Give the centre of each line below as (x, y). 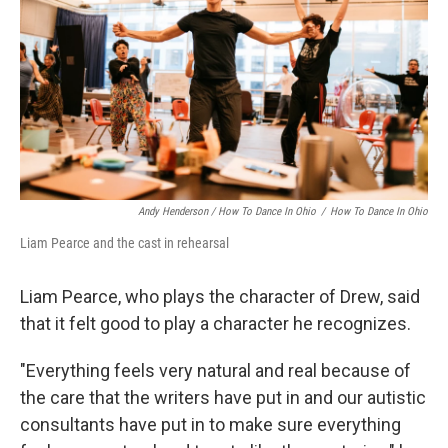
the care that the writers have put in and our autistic (223, 398)
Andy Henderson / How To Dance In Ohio (227, 212)
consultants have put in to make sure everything (210, 425)
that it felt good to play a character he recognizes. (215, 324)
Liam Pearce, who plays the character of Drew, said (220, 297)
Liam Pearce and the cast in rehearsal (124, 243)
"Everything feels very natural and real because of (215, 371)
